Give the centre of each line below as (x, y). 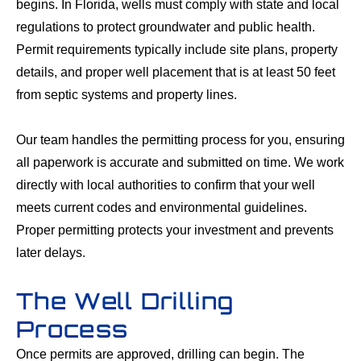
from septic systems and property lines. (127, 95)
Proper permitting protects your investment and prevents (175, 230)
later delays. (51, 253)
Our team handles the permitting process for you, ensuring (180, 140)
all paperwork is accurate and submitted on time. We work (180, 163)
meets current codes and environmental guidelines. (162, 208)
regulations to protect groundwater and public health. (166, 27)
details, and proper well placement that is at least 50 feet (176, 73)
